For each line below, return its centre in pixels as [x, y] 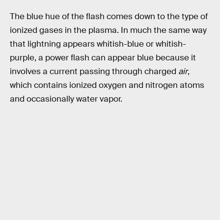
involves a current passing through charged [94, 72]
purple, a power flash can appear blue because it [103, 58]
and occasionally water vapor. [66, 99]
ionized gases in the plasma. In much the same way [108, 30]
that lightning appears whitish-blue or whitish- [98, 44]
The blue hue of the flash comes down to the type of [109, 17]
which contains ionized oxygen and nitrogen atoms [107, 85]
